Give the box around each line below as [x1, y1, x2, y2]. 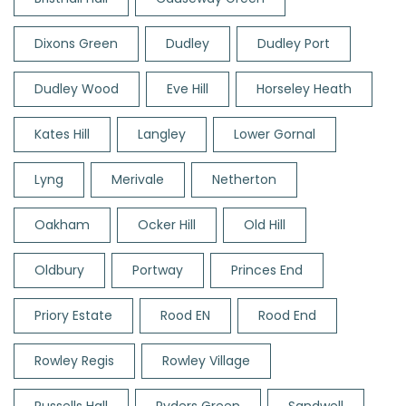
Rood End [258, 306, 316, 325]
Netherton [212, 170, 276, 189]
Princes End [231, 261, 303, 280]
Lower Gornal [234, 125, 315, 144]
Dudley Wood [34, 80, 119, 99]
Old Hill [244, 216, 285, 235]
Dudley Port [257, 34, 330, 53]
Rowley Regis [34, 352, 114, 371]
